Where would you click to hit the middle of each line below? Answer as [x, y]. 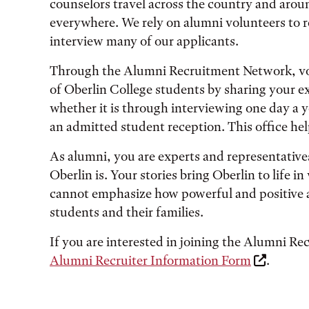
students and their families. [128, 212]
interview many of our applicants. [144, 41]
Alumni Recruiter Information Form [150, 260]
